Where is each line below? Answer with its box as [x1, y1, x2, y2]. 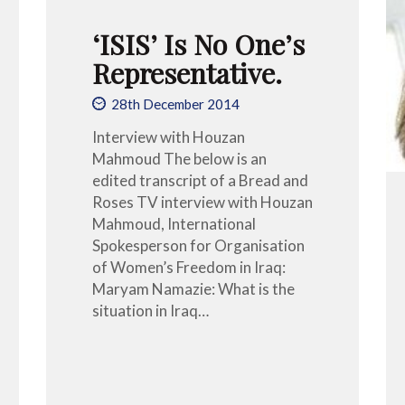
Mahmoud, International [91, 213, 256, 233]
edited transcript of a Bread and [91, 170, 308, 190]
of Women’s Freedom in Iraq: [91, 257, 286, 277]
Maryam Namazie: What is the [91, 278, 295, 298]
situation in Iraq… [91, 300, 209, 320]
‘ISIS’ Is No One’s [91, 24, 305, 62]
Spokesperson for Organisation [91, 235, 305, 255]
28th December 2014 [110, 96, 240, 113]
